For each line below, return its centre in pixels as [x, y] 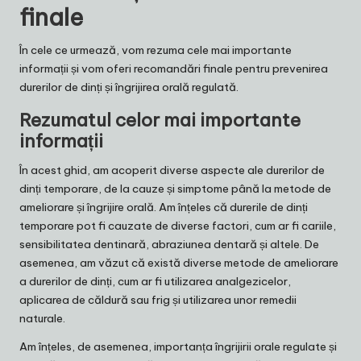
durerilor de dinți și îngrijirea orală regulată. [129, 87]
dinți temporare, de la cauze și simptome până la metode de [175, 188]
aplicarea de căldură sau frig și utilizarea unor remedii [158, 299]
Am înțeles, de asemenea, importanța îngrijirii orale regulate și [178, 346]
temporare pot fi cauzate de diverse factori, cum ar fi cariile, [178, 225]
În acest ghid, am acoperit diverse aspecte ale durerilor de [172, 170]
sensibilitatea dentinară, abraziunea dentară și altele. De [169, 244]
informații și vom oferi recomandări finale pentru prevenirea [174, 68]
